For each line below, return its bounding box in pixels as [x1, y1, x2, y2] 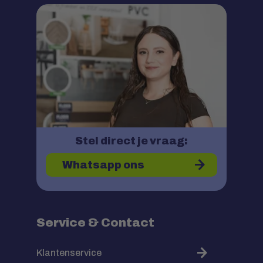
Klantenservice [36, 247, 102, 258]
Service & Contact [36, 215, 154, 229]
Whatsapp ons [62, 159, 144, 171]
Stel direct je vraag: [75, 134, 188, 147]
